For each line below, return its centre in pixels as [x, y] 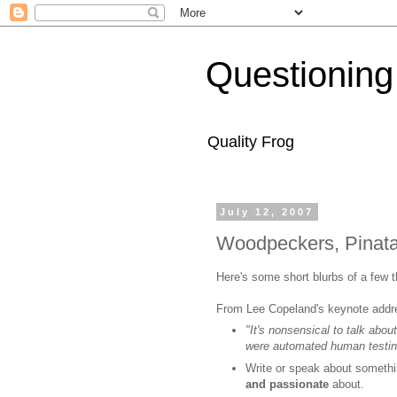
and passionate [287, 384]
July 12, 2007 [267, 212]
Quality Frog [251, 142]
